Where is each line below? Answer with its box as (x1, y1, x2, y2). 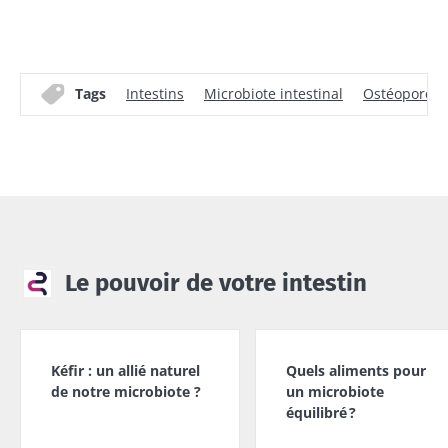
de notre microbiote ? (51, 381, 201, 401)
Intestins (126, 84, 184, 104)
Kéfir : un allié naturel (51, 360, 200, 380)
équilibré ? (286, 402, 356, 422)
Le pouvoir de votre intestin (65, 269, 367, 298)
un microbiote (286, 381, 384, 401)
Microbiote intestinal (204, 84, 343, 104)
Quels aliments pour (286, 360, 426, 380)
